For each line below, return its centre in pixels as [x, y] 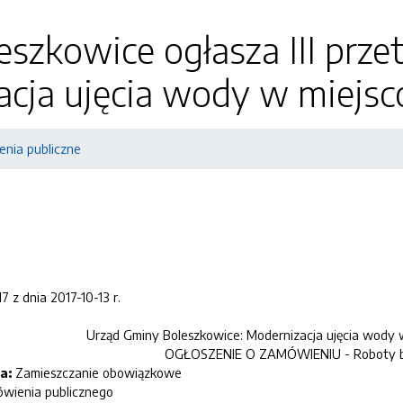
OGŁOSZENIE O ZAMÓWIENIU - [259, 354]
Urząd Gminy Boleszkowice [163, 335]
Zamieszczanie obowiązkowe [99, 372]
